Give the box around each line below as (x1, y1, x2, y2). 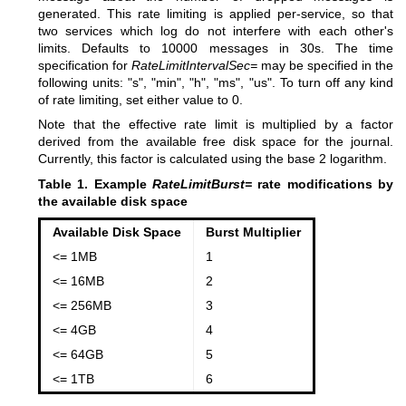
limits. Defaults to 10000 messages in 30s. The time (38, 41, 393, 56)
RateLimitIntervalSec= (131, 58, 257, 73)
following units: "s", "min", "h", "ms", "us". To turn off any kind (38, 75, 393, 91)
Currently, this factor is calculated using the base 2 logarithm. (38, 151, 387, 167)
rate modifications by (252, 176, 393, 191)
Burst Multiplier (205, 225, 301, 240)
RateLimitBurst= (152, 176, 252, 191)
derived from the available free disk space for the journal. (38, 134, 393, 150)
